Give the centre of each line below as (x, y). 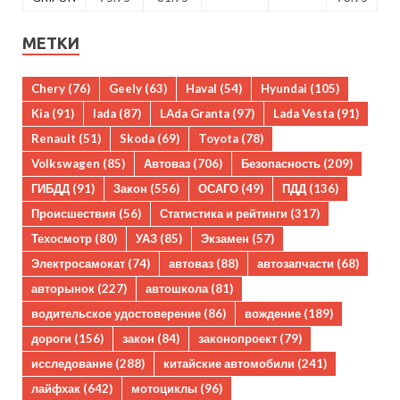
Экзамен (225, 239)
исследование (72, 364)
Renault (54, 139)
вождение (273, 314)
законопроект (237, 339)
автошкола (177, 289)
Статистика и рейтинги (224, 214)
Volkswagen (66, 164)
